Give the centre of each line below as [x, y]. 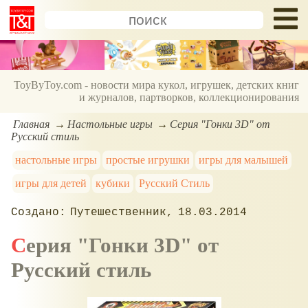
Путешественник [119, 212]
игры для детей [51, 183]
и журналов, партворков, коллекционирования [189, 98]
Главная [32, 124]
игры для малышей [243, 159]
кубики [113, 183]
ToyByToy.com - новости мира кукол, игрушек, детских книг [157, 85]
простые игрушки [148, 159]
